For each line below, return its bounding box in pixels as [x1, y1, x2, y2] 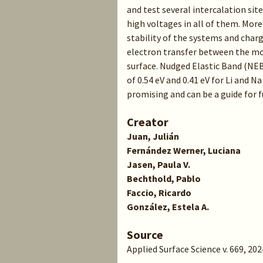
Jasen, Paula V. [127, 159, 190, 170]
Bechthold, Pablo [127, 173, 201, 184]
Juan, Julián [127, 130, 179, 142]
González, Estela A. [127, 201, 209, 213]
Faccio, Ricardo [127, 187, 191, 198]
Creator [127, 114, 168, 129]
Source [127, 227, 163, 242]
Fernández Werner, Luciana [127, 144, 241, 156]
